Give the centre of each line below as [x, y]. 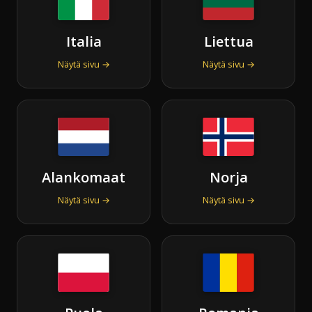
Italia [84, 41]
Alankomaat [84, 177]
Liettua [228, 41]
